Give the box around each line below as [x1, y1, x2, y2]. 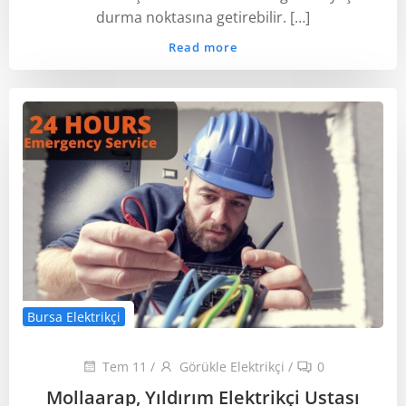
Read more [169, 39, 237, 55]
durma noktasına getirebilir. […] [96, 7, 310, 27]
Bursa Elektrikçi [27, 308, 121, 325]
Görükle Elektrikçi [179, 358, 285, 375]
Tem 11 [102, 358, 147, 375]
